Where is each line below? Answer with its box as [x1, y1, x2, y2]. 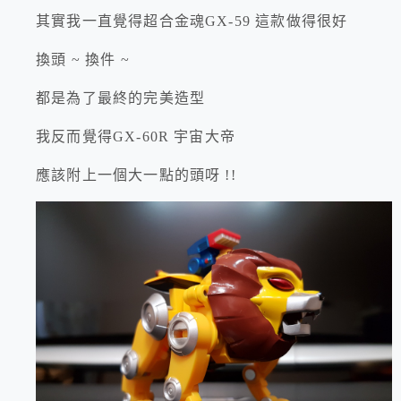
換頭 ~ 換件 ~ [36, 52, 134, 68]
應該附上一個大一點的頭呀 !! [36, 167, 236, 183]
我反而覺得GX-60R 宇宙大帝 [36, 129, 236, 145]
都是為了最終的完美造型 [36, 90, 206, 107]
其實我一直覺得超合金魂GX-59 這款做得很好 [36, 13, 348, 30]
